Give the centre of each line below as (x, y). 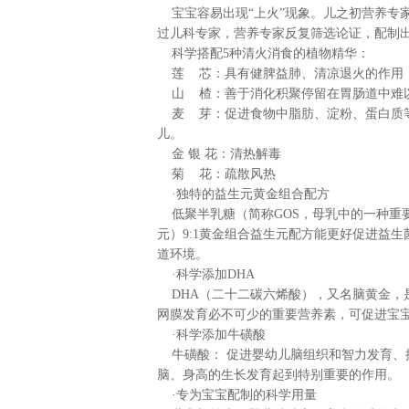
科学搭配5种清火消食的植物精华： (263, 53)
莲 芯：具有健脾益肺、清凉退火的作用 (280, 73)
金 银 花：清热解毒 (219, 154)
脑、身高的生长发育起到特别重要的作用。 (278, 375)
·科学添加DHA (206, 274)
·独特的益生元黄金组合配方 (243, 194)
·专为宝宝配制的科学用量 (237, 395)
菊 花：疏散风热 (216, 174)
